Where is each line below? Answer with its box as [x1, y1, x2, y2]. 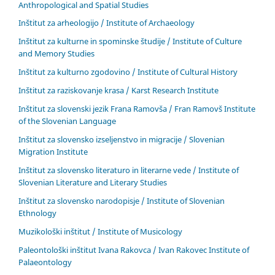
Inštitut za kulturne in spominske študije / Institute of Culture [18, 36, 242, 47]
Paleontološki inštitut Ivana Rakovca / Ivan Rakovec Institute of [18, 244, 249, 256]
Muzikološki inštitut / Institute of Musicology [18, 226, 182, 238]
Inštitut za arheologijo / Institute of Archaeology [18, 17, 195, 29]
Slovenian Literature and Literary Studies [18, 177, 167, 188]
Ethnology [18, 207, 56, 219]
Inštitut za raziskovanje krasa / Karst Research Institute [18, 85, 219, 96]
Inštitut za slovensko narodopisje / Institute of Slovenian [18, 195, 225, 207]
